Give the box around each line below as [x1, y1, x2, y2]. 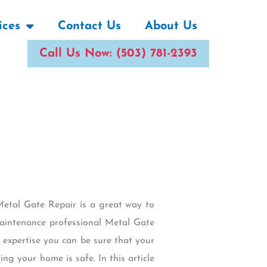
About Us [145, 20, 197, 32]
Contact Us [58, 20, 121, 32]
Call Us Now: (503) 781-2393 [39, 47, 197, 60]
